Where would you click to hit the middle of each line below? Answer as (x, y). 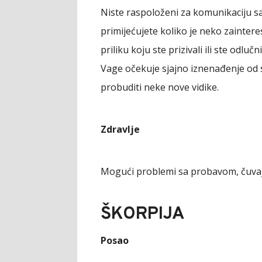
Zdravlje (120, 129)
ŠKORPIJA (143, 214)
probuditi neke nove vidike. (160, 87)
